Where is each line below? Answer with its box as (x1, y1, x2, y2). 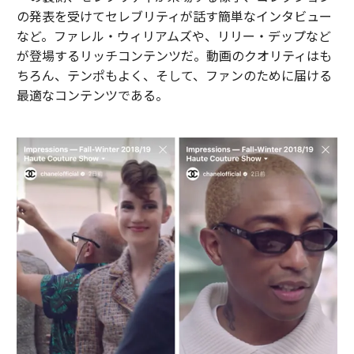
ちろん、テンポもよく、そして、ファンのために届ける (16, 66, 332, 85)
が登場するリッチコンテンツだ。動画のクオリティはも (16, 46, 332, 65)
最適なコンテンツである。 (16, 85, 168, 104)
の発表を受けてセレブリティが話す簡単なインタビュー (16, 6, 332, 25)
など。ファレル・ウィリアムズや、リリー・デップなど (16, 26, 331, 45)
